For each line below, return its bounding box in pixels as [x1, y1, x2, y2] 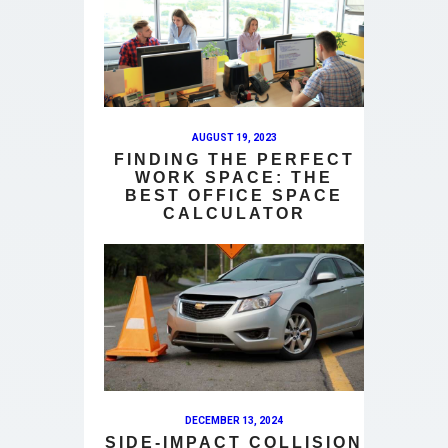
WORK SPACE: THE [135, 168, 333, 186]
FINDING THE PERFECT [113, 150, 355, 168]
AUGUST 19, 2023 [191, 131, 277, 143]
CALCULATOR [162, 204, 306, 222]
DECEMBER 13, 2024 [185, 415, 283, 427]
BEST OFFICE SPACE [125, 186, 343, 204]
